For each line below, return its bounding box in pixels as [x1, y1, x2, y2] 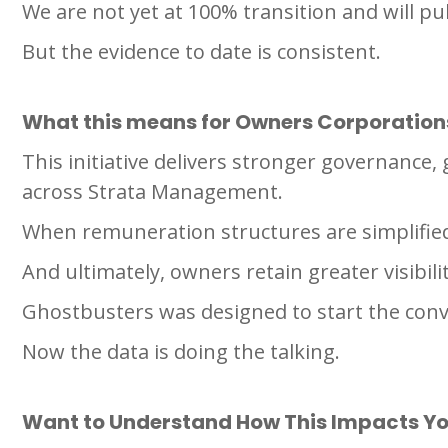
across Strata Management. [22, 177, 283, 205]
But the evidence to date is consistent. [22, 37, 381, 65]
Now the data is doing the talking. [22, 337, 340, 365]
